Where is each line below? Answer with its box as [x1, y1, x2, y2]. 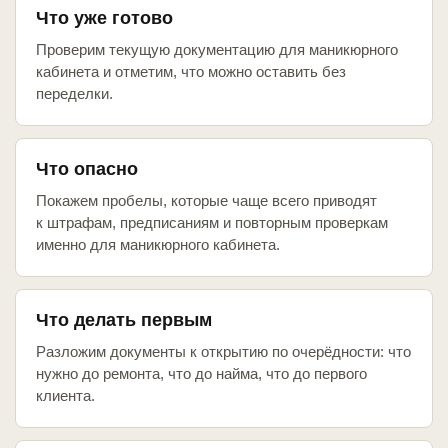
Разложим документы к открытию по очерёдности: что [36, 343, 411, 361]
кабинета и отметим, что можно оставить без [36, 63, 346, 81]
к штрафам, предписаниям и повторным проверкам [36, 214, 388, 232]
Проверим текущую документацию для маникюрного [36, 41, 398, 59]
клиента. [36, 387, 95, 405]
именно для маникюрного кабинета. [36, 236, 280, 254]
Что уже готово [36, 8, 173, 29]
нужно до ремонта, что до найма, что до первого [36, 365, 367, 383]
